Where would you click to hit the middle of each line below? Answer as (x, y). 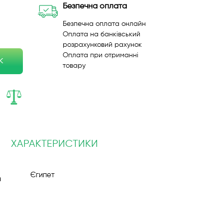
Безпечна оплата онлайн (104, 24)
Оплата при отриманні (101, 55)
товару (74, 66)
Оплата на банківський (102, 34)
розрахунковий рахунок (102, 45)
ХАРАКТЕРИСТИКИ (54, 144)
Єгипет (43, 175)
